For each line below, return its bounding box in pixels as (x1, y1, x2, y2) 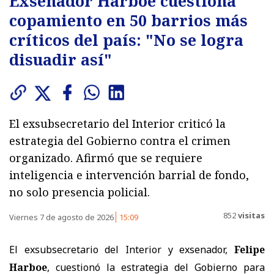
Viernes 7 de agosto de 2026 (9, 211, 116, 223)
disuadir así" (9, 48, 112, 70)
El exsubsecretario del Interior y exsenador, (9, 242, 234, 256)
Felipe (234, 242, 265, 256)
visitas (236, 210, 265, 221)
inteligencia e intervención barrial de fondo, (9, 167, 249, 182)
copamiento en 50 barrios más (9, 9, 248, 31)
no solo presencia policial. (9, 184, 150, 199)
